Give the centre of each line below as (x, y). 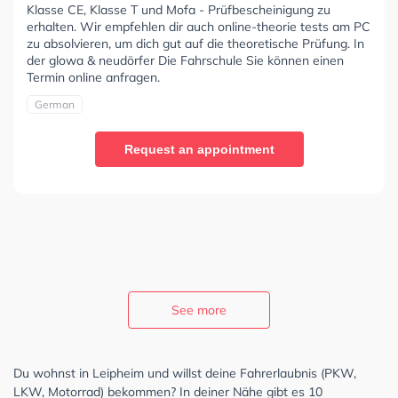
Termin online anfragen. (93, 77)
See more (199, 310)
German (55, 104)
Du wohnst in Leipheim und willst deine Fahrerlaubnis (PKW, (185, 373)
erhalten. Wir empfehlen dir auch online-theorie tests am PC (199, 26)
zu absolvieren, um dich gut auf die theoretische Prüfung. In (195, 43)
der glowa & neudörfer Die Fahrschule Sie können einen (185, 60)
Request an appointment (199, 149)
